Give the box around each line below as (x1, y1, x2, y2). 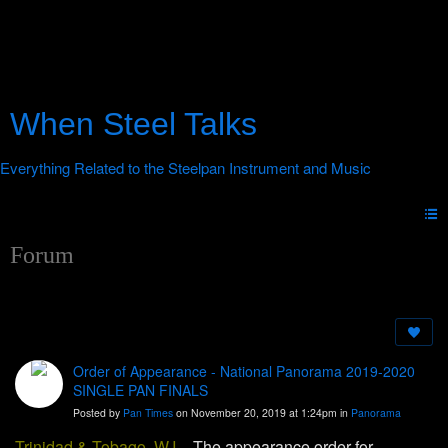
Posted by (73, 405, 123, 421)
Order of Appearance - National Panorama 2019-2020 (73, 361, 415, 382)
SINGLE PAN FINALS (73, 380, 208, 401)
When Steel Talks (10, 106, 257, 142)
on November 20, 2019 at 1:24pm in (173, 405, 351, 421)
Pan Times (123, 405, 173, 421)
